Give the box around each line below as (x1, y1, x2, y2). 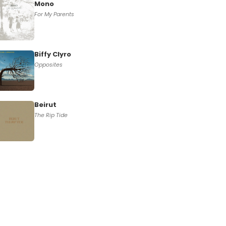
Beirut (34, 100, 56, 109)
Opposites (34, 61, 63, 69)
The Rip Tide (34, 111, 68, 119)
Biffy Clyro (34, 49, 71, 59)
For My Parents (34, 10, 74, 18)
